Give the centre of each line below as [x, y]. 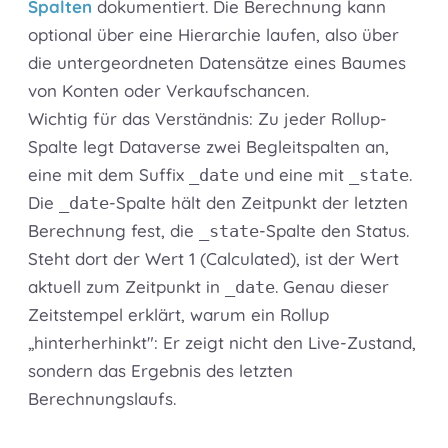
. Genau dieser [332, 287]
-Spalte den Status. [334, 231]
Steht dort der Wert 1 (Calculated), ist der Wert [213, 259]
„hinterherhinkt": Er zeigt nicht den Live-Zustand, [222, 343]
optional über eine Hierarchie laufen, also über [213, 35]
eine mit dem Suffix [108, 175]
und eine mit [294, 175]
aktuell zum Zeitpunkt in [126, 287]
